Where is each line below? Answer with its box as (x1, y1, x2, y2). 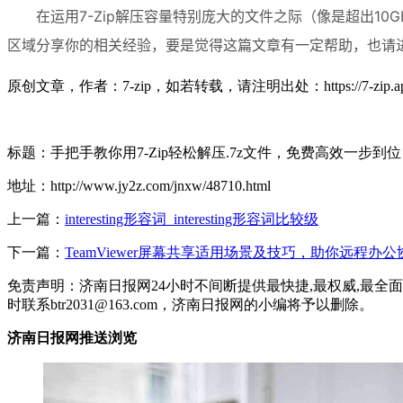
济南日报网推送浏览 (7, 329, 137, 345)
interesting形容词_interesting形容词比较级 (65, 210, 318, 227)
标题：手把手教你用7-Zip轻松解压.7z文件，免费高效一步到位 (7, 144, 401, 160)
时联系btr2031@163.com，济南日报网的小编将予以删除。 (7, 296, 373, 312)
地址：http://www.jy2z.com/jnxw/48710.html (7, 177, 271, 193)
